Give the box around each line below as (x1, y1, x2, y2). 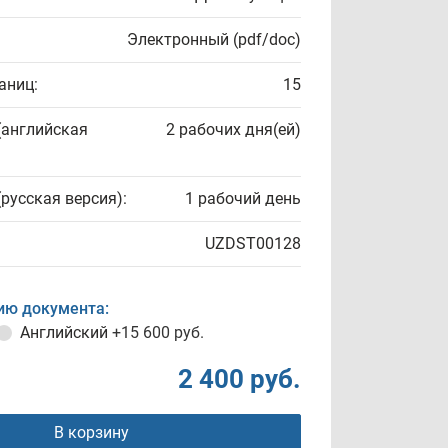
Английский (20, 323, 112, 342)
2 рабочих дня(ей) (166, 120, 301, 139)
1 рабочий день (185, 189, 301, 208)
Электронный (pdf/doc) (127, 30, 301, 49)
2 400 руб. (178, 364, 301, 394)
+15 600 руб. (112, 323, 204, 342)
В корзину (53, 423, 129, 442)
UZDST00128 (205, 234, 301, 253)
